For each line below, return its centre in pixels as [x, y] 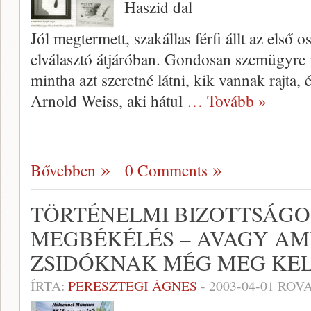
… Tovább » [227, 101]
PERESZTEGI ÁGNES [133, 286]
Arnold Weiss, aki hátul [109, 101]
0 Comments [166, 170]
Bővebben [63, 170]
